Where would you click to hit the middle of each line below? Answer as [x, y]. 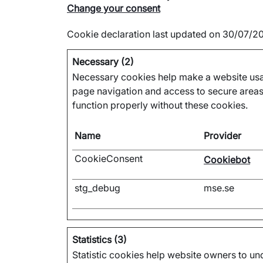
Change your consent [114, 8]
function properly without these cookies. [160, 105]
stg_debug [97, 188]
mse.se [219, 188]
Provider [222, 136]
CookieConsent [109, 159]
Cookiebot [227, 160]
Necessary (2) [103, 62]
